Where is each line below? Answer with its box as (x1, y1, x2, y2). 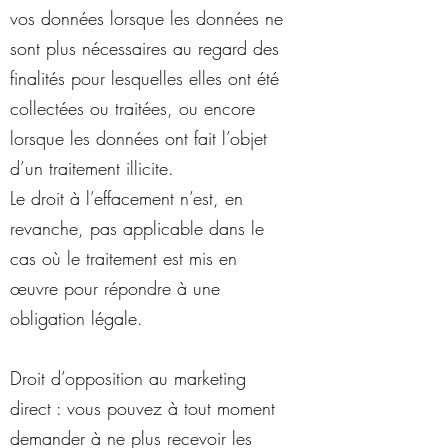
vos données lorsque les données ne (10, 6, 283, 30)
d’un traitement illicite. (10, 156, 174, 180)
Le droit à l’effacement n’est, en (10, 186, 243, 210)
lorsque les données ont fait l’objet (10, 126, 267, 150)
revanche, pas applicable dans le (10, 216, 264, 240)
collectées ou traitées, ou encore (10, 96, 255, 120)
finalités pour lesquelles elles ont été (10, 66, 279, 90)
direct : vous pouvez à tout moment (10, 396, 275, 420)
